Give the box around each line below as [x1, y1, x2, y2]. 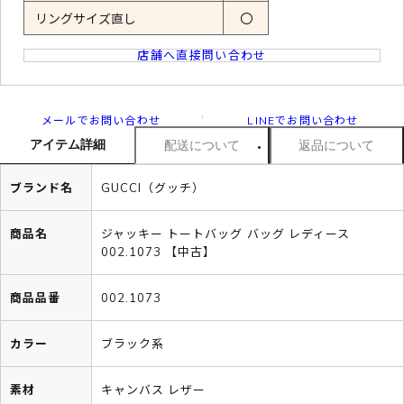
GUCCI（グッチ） [101, 179, 206, 195]
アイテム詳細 [29, 136, 106, 151]
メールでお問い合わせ [41, 113, 161, 127]
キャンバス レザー [101, 381, 207, 397]
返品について [298, 137, 375, 152]
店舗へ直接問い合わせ [137, 47, 267, 62]
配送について [163, 137, 240, 152]
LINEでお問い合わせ [247, 113, 359, 127]
